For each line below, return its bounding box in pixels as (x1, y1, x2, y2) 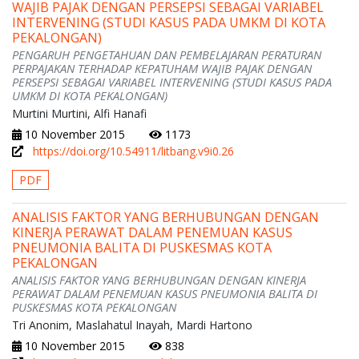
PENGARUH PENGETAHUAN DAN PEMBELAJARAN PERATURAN (12, 46, 321, 63)
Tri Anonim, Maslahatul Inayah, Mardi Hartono (12, 317, 252, 333)
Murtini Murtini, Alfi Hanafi (12, 106, 147, 122)
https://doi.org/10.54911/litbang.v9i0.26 (33, 143, 234, 159)
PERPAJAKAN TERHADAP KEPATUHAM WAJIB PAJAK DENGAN (12, 60, 312, 77)
